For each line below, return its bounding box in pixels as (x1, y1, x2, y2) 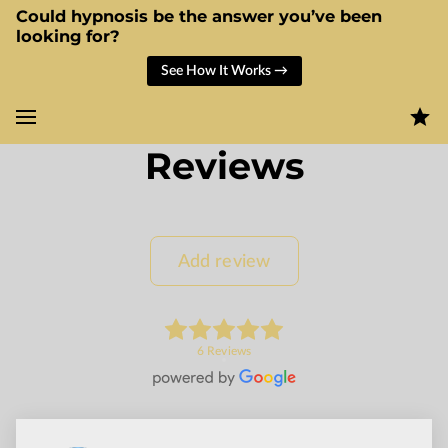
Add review (177, 251, 271, 271)
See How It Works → (160, 63, 288, 78)
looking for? (16, 26, 120, 46)
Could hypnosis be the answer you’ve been (16, 6, 382, 26)
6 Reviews (197, 345, 251, 358)
